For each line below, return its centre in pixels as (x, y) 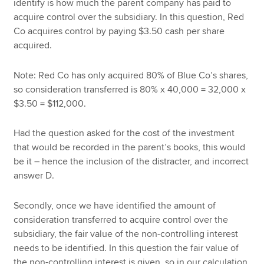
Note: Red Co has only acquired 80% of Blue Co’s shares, (131, 75)
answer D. (34, 176)
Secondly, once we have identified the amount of (115, 205)
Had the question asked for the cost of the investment (124, 133)
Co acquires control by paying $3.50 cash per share (119, 31)
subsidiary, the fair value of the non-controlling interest (126, 234)
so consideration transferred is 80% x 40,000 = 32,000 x (130, 89)
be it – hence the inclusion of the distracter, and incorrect (131, 162)
